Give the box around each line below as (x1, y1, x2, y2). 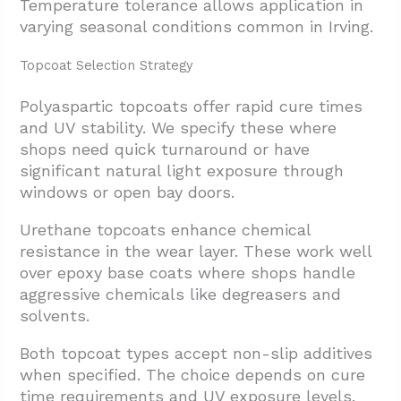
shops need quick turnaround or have (20, 139, 311, 158)
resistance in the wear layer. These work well (20, 241, 372, 260)
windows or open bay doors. (20, 182, 235, 201)
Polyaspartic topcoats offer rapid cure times (20, 96, 363, 115)
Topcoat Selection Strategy (20, 56, 194, 73)
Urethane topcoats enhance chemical (20, 219, 311, 239)
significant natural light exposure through (20, 160, 345, 180)
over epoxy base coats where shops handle (20, 262, 356, 282)
